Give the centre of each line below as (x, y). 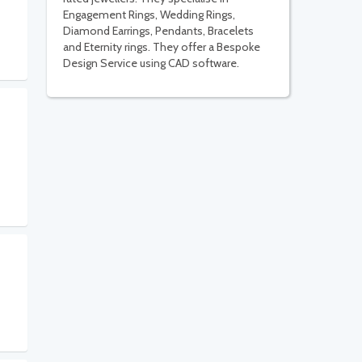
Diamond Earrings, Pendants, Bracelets (158, 31)
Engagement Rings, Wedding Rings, (149, 15)
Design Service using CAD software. (151, 63)
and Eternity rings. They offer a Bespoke (162, 47)
